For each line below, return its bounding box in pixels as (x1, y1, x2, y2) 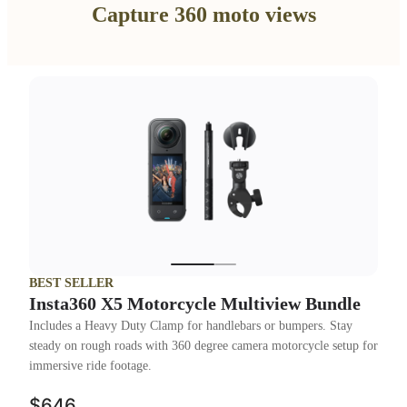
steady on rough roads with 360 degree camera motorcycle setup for (29, 339, 378, 352)
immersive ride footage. (29, 359, 152, 372)
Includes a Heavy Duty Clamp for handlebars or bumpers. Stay (29, 319, 352, 333)
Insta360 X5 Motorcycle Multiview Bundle (29, 293, 361, 313)
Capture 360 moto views (91, 3, 316, 26)
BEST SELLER (29, 276, 114, 290)
